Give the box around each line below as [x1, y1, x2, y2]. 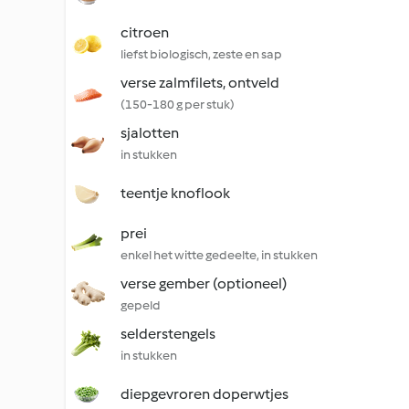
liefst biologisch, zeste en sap [121, 47, 282, 62]
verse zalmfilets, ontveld [121, 74, 279, 91]
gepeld [121, 298, 161, 313]
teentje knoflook [121, 184, 230, 202]
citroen [121, 24, 169, 41]
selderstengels [121, 325, 215, 342]
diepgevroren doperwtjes [121, 385, 288, 403]
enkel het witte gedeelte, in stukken [121, 247, 318, 263]
